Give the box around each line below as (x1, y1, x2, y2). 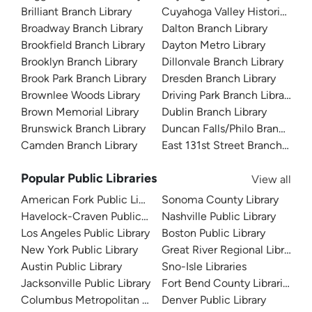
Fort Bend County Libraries (162, 276, 294, 290)
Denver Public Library (162, 293, 266, 306)
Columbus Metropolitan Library (21, 293, 175, 306)
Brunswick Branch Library (21, 122, 146, 135)
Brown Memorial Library (21, 105, 139, 118)
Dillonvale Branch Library (162, 55, 283, 68)
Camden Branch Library (21, 139, 137, 152)
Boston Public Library (162, 226, 265, 240)
